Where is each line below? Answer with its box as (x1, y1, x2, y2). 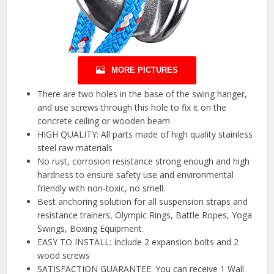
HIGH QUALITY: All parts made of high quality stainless (37, 128, 253, 141)
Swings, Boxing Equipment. (37, 223, 144, 235)
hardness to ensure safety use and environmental (37, 169, 234, 181)
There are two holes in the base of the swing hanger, (37, 88, 248, 100)
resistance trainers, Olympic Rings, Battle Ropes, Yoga (37, 209, 253, 221)
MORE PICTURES (111, 65, 178, 75)
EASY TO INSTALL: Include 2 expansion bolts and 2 (37, 236, 239, 248)
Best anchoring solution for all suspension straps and (37, 196, 248, 208)
